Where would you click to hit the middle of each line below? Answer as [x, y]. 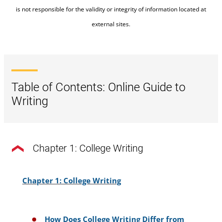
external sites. [111, 24]
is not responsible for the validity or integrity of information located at [111, 9]
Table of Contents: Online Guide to [98, 87]
